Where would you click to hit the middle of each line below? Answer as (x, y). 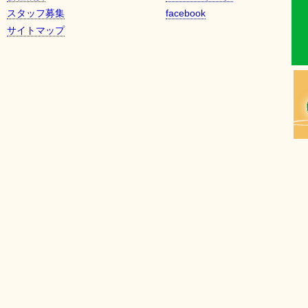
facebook (185, 13)
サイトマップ (35, 30)
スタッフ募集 (35, 13)
